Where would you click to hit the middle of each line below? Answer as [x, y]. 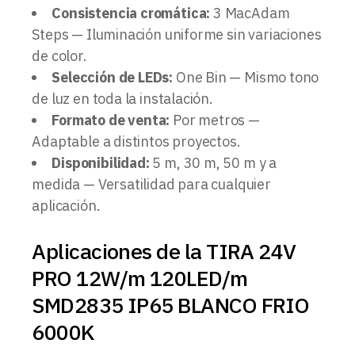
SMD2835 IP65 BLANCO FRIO [171, 304]
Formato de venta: [111, 120]
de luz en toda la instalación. [122, 98]
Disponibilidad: [101, 162]
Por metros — [215, 120]
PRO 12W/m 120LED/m [140, 277]
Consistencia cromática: [131, 13]
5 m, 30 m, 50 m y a [213, 162]
